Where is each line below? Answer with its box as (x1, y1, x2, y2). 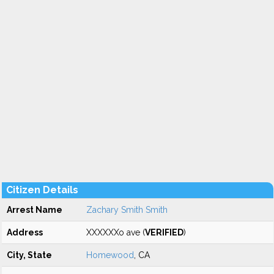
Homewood (86, 250, 134, 260)
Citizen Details (6, 184, 78, 196)
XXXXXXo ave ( (86, 228, 145, 237)
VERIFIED (145, 228, 183, 237)
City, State (7, 250, 52, 260)
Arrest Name (7, 205, 62, 215)
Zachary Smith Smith (86, 205, 168, 215)
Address (7, 228, 43, 237)
